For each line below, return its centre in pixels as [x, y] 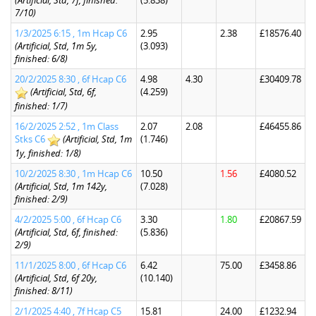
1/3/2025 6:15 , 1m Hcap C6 [71, 33]
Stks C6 [30, 139]
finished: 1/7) [41, 105]
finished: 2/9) [41, 199]
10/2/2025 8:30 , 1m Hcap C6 [73, 174]
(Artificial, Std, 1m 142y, [61, 186]
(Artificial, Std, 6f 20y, [56, 278]
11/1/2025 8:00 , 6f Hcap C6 [71, 265]
